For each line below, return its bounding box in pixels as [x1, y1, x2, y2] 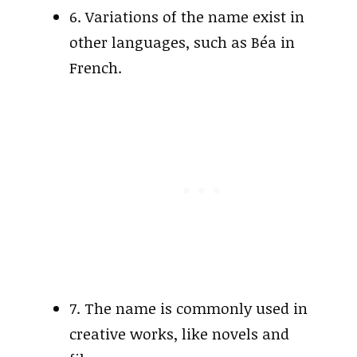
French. [69, 57, 122, 78]
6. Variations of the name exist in [69, 6, 304, 27]
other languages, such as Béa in [69, 32, 295, 53]
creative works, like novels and [69, 324, 289, 344]
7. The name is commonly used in [69, 298, 308, 319]
